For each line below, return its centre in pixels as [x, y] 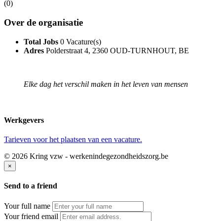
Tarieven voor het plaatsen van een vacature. [73, 140]
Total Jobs [41, 41]
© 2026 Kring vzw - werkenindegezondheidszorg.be [86, 156]
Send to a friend [31, 186]
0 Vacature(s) [81, 41]
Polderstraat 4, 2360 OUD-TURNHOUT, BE [117, 50]
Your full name [27, 206]
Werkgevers [24, 120]
